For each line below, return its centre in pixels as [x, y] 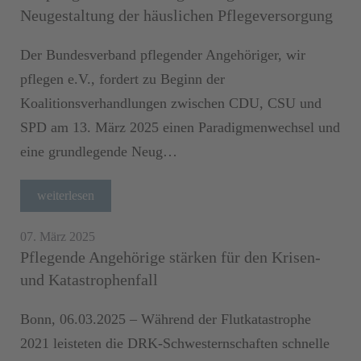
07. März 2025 [58, 236]
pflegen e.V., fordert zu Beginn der [122, 79]
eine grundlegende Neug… [99, 151]
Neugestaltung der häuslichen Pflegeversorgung [176, 15]
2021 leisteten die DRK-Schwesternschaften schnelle [175, 343]
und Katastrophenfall [89, 279]
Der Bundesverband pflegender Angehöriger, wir [163, 54]
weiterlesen [66, 195]
